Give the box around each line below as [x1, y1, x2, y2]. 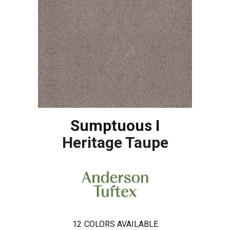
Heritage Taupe [62, 133, 168, 152]
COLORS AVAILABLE [84, 219, 158, 229]
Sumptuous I [70, 117, 160, 135]
